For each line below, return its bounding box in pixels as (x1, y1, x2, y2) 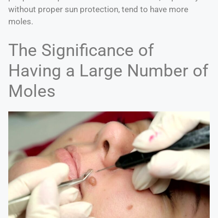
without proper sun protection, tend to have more (8, 4, 188, 15)
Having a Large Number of (8, 60, 208, 81)
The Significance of (8, 40, 154, 60)
